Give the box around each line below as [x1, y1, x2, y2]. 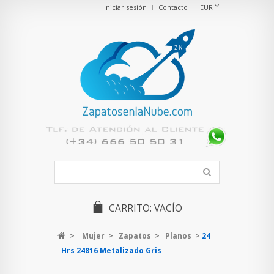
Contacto [158, 2, 188, 12]
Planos [165, 231, 191, 242]
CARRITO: [109, 202, 152, 215]
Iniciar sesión [103, 2, 147, 12]
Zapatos [119, 231, 151, 242]
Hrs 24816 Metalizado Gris [61, 245, 161, 256]
